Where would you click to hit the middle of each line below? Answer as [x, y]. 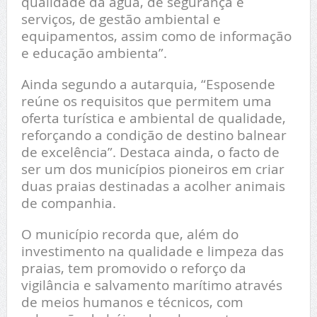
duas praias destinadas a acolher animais [153, 186]
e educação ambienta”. [94, 53]
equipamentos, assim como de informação [156, 36]
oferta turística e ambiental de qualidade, [153, 118]
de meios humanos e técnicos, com [132, 302]
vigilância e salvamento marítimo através [151, 285]
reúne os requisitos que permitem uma [146, 101]
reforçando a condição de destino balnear [154, 135]
